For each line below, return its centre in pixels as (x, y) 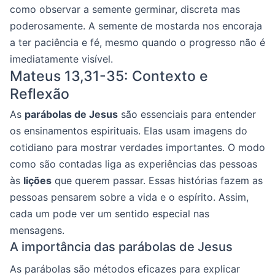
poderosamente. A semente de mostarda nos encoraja (136, 25)
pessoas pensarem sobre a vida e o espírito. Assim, (129, 197)
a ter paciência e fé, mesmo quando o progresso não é (137, 42)
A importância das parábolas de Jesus (121, 246)
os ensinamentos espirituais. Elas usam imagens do (129, 130)
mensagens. (37, 230)
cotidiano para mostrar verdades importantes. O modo (137, 147)
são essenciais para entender (187, 114)
